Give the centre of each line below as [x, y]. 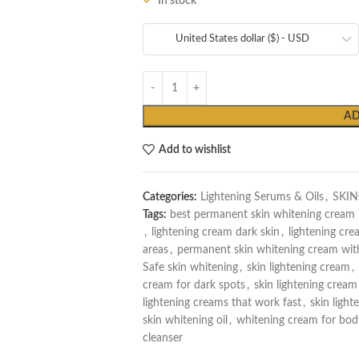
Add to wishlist [194, 149]
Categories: [169, 197]
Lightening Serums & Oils [262, 197]
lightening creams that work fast [222, 303]
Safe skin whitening [190, 268]
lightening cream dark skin [215, 232]
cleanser [162, 338]
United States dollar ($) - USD [242, 39]
